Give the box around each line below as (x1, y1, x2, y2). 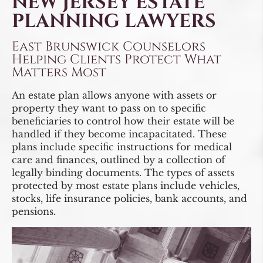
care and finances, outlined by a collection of (12, 154, 225, 166)
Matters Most (12, 64, 106, 81)
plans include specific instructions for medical (12, 141, 232, 153)
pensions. (12, 205, 56, 217)
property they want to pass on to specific (12, 102, 206, 114)
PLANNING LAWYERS (12, 9, 216, 34)
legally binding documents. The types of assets (12, 167, 234, 178)
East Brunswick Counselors (12, 38, 205, 55)
